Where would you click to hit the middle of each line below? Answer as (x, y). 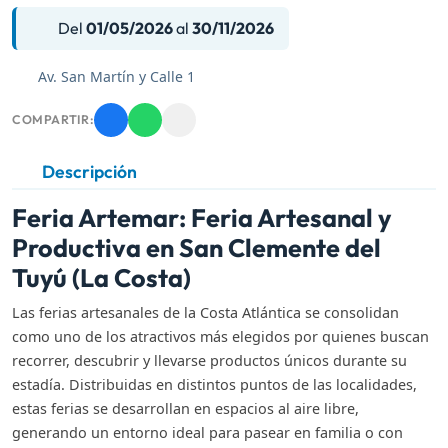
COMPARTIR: (53, 120)
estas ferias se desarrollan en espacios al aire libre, (185, 409)
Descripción (89, 172)
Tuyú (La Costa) (101, 278)
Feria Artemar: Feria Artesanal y (201, 218)
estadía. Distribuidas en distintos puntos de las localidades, (214, 385)
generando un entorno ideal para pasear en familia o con (207, 433)
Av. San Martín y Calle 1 (114, 77)
